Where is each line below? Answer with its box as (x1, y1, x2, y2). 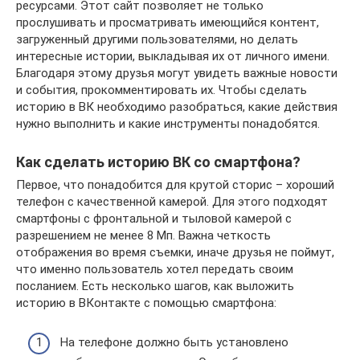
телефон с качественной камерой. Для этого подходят (16, 194, 328, 210)
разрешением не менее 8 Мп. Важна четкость (16, 228, 271, 243)
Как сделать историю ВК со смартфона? (16, 153, 301, 171)
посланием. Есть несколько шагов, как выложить (16, 279, 294, 294)
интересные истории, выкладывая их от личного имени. (16, 49, 329, 64)
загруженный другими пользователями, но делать (16, 32, 298, 47)
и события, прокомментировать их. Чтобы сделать (16, 83, 307, 98)
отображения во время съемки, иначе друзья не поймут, (16, 245, 334, 260)
